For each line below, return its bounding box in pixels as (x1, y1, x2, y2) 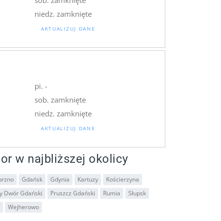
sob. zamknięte (34, 94, 86, 105)
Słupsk (128, 188, 146, 197)
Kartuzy (77, 175, 98, 184)
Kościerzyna (106, 175, 139, 184)
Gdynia (50, 175, 70, 184)
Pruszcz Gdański (50, 188, 95, 197)
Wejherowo (8, 202, 39, 211)
